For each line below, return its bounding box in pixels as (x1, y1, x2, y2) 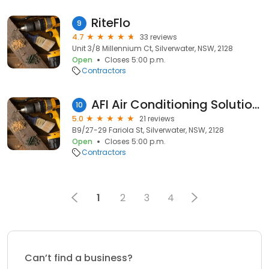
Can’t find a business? (25, 251, 133, 265)
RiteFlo (91, 14, 130, 31)
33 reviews (140, 32, 177, 42)
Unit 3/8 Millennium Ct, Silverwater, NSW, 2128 (72, 43, 233, 53)
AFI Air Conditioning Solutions (252, 96, 259, 113)
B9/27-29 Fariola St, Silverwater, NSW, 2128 (72, 125, 224, 135)
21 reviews (139, 113, 175, 124)
